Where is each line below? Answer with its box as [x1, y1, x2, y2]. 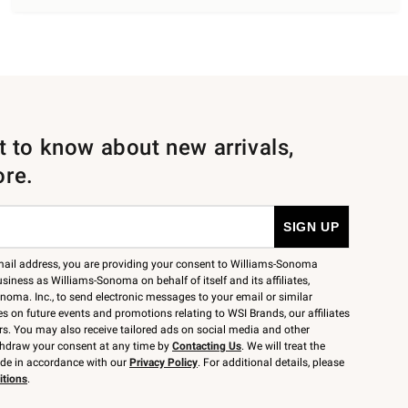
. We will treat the [241, 340, 325, 353]
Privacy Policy [129, 356, 198, 370]
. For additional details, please [198, 356, 344, 370]
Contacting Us [172, 340, 241, 353]
